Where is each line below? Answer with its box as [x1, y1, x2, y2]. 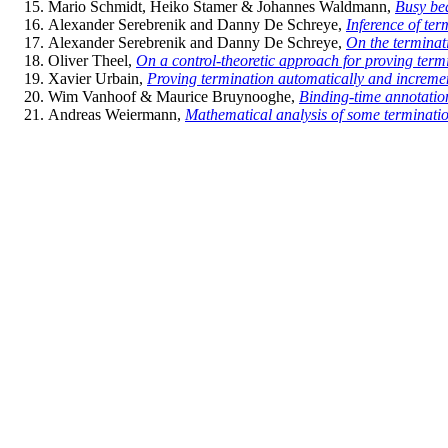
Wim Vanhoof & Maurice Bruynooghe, [48, 87, 295, 105]
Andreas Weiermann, [48, 105, 181, 123]
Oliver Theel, [48, 51, 132, 69]
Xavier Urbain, [48, 69, 143, 87]
